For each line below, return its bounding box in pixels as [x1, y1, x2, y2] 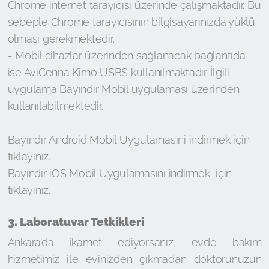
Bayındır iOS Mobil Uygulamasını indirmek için [7, 167, 232, 180]
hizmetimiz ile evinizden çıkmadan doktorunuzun [7, 253, 262, 265]
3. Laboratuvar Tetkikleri [7, 215, 144, 228]
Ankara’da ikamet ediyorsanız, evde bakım [7, 236, 262, 249]
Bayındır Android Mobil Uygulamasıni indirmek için [7, 133, 250, 146]
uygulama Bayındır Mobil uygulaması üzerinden [7, 83, 240, 95]
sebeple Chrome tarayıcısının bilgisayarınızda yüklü [7, 16, 255, 28]
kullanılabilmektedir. [7, 100, 103, 112]
